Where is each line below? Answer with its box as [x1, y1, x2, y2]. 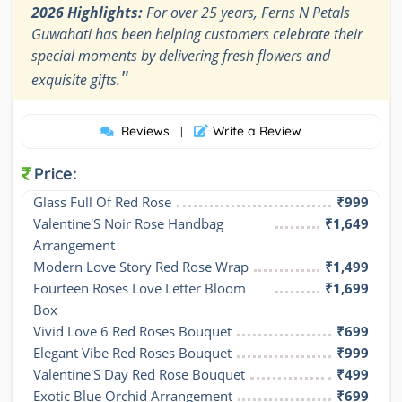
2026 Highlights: [31, 3, 143, 23]
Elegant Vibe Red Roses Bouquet [33, 344, 232, 363]
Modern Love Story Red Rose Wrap [33, 258, 249, 276]
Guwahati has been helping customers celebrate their [31, 24, 363, 45]
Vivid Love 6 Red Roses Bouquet [33, 322, 232, 341]
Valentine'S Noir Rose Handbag [33, 214, 223, 233]
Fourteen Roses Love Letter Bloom [33, 279, 246, 298]
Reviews [121, 123, 170, 140]
